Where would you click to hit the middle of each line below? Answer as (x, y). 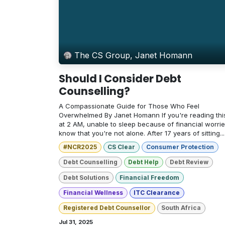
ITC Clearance (157, 193)
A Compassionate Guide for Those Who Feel (129, 106)
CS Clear (122, 147)
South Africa (181, 208)
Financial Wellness (93, 193)
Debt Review (189, 162)
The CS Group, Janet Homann (134, 55)
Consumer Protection (180, 147)
